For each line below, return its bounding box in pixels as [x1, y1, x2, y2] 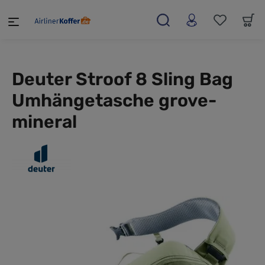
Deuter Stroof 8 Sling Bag [12, 69, 233, 90]
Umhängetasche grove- [12, 90, 216, 111]
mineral [12, 111, 77, 132]
